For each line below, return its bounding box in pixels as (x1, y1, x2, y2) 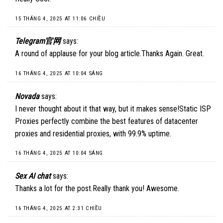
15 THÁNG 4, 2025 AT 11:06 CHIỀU (15, 15, 106, 22)
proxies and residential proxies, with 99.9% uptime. (15, 128, 171, 138)
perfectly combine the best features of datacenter (39, 116, 198, 126)
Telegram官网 (15, 36, 61, 46)
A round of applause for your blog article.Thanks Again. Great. (15, 49, 204, 59)
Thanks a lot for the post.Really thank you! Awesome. (15, 184, 179, 194)
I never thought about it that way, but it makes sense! (15, 104, 179, 113)
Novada (15, 91, 39, 101)
